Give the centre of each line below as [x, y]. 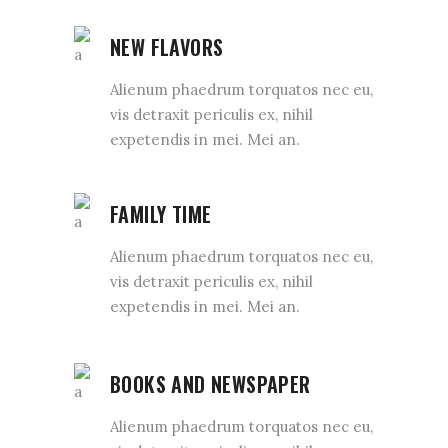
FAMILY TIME [161, 214]
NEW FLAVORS [167, 47]
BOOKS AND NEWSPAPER [210, 384]
